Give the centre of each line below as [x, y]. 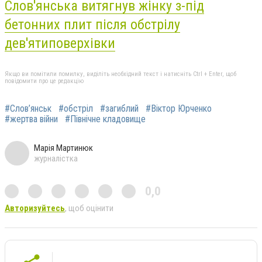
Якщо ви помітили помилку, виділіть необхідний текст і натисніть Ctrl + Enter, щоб [120, 74]
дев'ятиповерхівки [60, 43]
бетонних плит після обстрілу [92, 24]
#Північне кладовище [105, 119]
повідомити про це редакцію [44, 81]
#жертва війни [31, 119]
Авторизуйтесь [35, 208]
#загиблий [119, 109]
